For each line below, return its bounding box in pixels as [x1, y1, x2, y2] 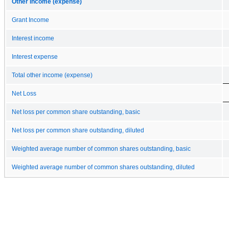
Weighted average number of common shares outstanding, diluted [12, 164, 195, 170]
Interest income [12, 35, 54, 41]
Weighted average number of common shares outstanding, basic [12, 145, 191, 152]
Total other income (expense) [12, 72, 93, 78]
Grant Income [12, 16, 49, 23]
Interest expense [12, 53, 58, 60]
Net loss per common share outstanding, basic [12, 108, 140, 115]
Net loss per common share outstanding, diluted [12, 127, 144, 133]
